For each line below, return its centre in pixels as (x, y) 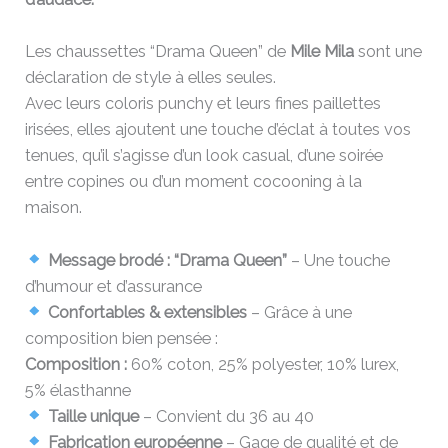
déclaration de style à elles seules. (151, 78)
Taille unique (93, 416)
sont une (388, 52)
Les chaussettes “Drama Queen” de (158, 52)
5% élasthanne (78, 390)
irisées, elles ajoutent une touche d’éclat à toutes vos (218, 130)
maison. (54, 208)
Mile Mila (322, 52)
